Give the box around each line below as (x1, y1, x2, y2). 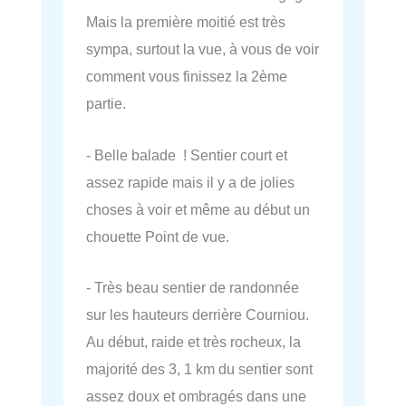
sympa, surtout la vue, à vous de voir (86, 41, 319, 58)
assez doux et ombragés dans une (86, 387, 306, 404)
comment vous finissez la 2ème (86, 68, 287, 85)
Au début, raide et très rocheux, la (86, 333, 301, 350)
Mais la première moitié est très (86, 14, 285, 31)
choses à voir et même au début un (86, 200, 310, 217)
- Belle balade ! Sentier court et (86, 146, 287, 163)
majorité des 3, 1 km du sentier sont (86, 360, 313, 377)
